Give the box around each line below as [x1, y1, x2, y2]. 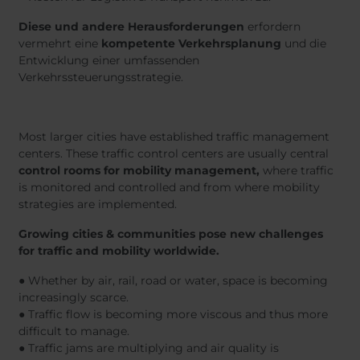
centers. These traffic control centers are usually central [18, 146, 329, 161]
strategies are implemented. [18, 197, 177, 211]
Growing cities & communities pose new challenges [18, 227, 323, 241]
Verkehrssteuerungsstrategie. [18, 70, 183, 84]
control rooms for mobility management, [18, 163, 263, 178]
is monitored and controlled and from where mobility [18, 180, 320, 194]
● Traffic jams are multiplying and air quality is [18, 341, 279, 355]
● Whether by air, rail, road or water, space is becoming [18, 273, 328, 288]
